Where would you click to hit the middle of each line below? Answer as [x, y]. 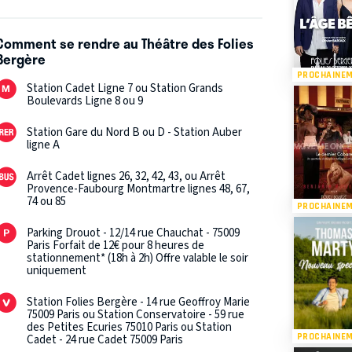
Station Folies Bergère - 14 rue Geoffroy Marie [139, 302]
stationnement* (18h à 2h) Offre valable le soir [138, 258]
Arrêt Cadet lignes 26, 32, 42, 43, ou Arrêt [126, 177]
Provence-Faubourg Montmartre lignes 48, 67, [139, 189]
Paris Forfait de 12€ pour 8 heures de [116, 246]
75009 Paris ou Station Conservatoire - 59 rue [136, 315]
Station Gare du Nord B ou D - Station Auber [135, 133]
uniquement [57, 271]
